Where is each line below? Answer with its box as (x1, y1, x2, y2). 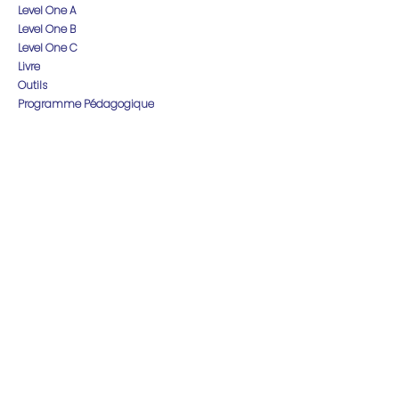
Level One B (18, 21, 76, 37)
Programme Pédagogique (18, 96, 154, 111)
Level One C (18, 40, 77, 55)
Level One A (18, 3, 77, 18)
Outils (18, 77, 47, 93)
